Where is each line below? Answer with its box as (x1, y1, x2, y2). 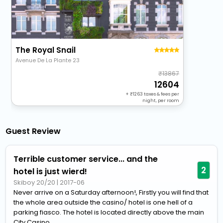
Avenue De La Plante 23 (15, 56, 80, 64)
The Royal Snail (15, 44, 76, 55)
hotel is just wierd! (13, 166, 88, 178)
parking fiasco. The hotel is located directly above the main (13, 208, 205, 218)
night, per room (142, 98, 180, 104)
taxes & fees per (143, 91, 180, 98)
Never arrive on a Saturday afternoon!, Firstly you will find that (13, 188, 209, 198)
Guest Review (5, 125, 61, 137)
